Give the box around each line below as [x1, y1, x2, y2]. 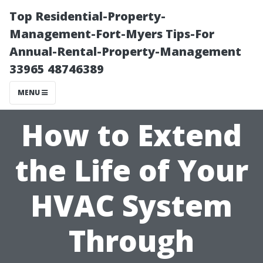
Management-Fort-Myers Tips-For [9, 26, 214, 42]
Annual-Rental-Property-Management [9, 43, 241, 59]
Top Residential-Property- [9, 8, 166, 24]
